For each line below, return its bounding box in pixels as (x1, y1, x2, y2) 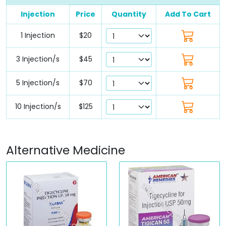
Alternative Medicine (6, 141, 125, 158)
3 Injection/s (16, 53, 60, 64)
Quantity (111, 9, 146, 19)
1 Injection (21, 30, 55, 40)
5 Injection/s (16, 77, 60, 88)
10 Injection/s (15, 101, 61, 111)
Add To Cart (165, 9, 211, 19)
